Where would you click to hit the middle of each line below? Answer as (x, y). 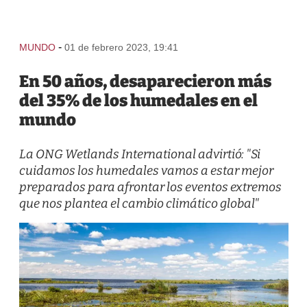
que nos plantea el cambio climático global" (139, 204)
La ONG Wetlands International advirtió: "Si (139, 154)
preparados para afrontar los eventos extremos (150, 187)
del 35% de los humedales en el (138, 101)
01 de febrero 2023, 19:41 (121, 47)
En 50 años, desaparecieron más (145, 82)
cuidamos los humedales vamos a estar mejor (146, 171)
